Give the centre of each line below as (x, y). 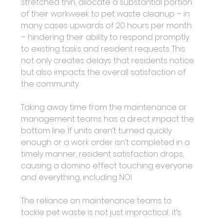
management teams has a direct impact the (108, 119)
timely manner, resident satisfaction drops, (103, 154)
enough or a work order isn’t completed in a (106, 143)
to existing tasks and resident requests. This (104, 49)
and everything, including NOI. (76, 178)
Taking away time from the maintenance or (105, 108)
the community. (50, 84)
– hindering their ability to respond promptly (106, 37)
